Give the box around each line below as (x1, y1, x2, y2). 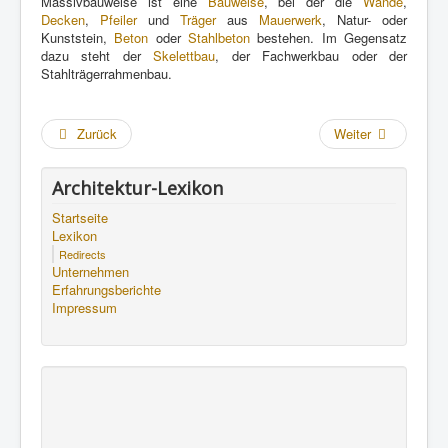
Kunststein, (41, 27, 115, 47)
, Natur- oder (322, 9, 407, 29)
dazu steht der (41, 45, 154, 65)
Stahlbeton (188, 27, 251, 47)
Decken (41, 9, 85, 29)
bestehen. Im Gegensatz (250, 27, 408, 47)
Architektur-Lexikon (52, 175, 223, 200)
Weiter (333, 123, 371, 143)
